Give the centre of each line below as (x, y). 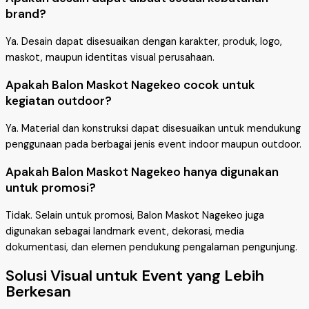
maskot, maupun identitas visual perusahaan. (110, 58)
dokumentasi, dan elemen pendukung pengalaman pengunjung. (151, 248)
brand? (26, 14)
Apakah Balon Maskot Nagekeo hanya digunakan (142, 172)
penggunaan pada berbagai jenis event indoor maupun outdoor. (153, 145)
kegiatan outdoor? (59, 101)
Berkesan (38, 292)
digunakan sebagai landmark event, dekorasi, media (125, 232)
